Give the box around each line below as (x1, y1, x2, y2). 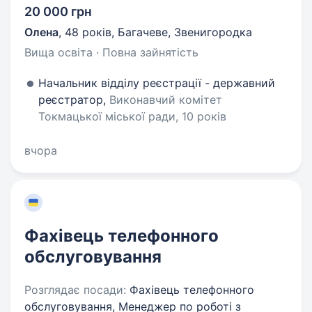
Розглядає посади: (24, 283, 126, 297)
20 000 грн (24, 4, 92, 19)
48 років (65, 25, 111, 39)
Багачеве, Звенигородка (118, 25, 252, 39)
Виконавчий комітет (109, 93, 222, 107)
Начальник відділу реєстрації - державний (38, 76, 275, 90)
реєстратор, (38, 93, 109, 107)
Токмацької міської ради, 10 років (38, 109, 226, 123)
